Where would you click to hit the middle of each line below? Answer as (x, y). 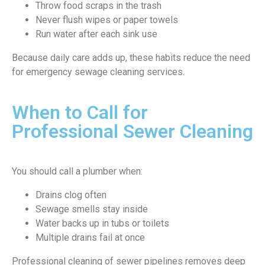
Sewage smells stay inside (92, 209)
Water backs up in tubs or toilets (102, 224)
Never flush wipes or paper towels (107, 20)
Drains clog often (71, 195)
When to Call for (80, 113)
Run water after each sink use (96, 34)
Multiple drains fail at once (90, 238)
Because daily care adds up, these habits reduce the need (131, 58)
